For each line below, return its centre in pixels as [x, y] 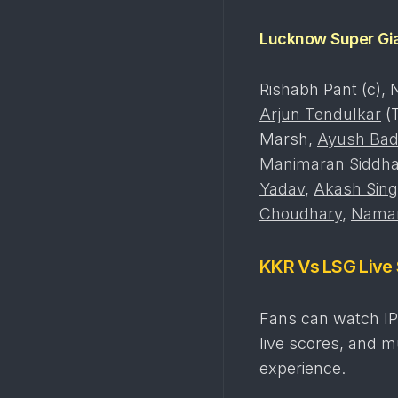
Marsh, [288, 139]
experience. [302, 368]
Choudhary [301, 214]
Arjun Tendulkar [320, 114]
